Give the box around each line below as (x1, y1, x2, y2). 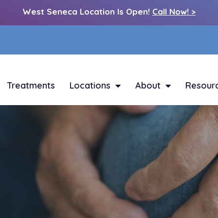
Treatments (6, 80, 55, 91)
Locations (69, 80, 110, 91)
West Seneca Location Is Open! (22, 6, 150, 17)
